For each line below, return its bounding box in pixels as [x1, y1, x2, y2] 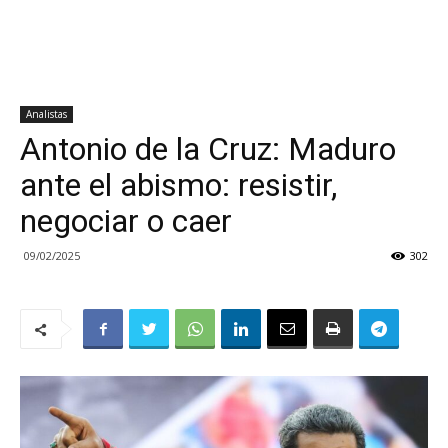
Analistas [26, 107, 67, 121]
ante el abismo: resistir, [20, 166, 337, 204]
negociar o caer [20, 202, 232, 240]
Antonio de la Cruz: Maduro [20, 130, 396, 168]
